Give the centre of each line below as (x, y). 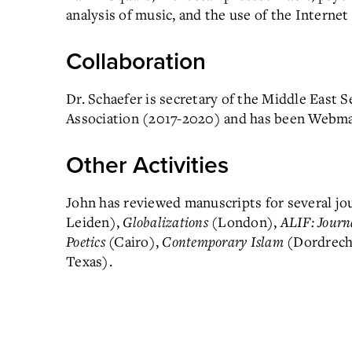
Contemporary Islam (223, 241)
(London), (244, 222)
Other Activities (147, 165)
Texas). (89, 261)
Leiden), (95, 222)
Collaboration (136, 62)
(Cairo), (134, 241)
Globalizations (165, 222)
